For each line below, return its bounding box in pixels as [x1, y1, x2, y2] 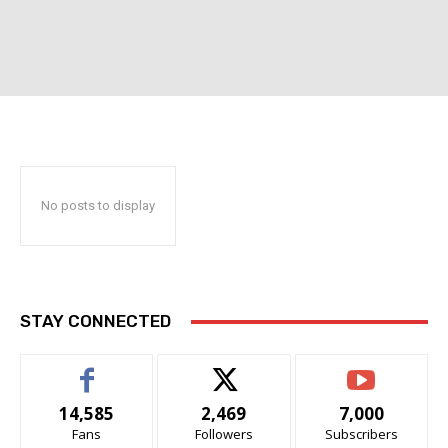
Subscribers [324, 425, 398, 444]
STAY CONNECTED [20, 311, 171, 332]
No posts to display [41, 198, 155, 214]
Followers [194, 425, 253, 444]
